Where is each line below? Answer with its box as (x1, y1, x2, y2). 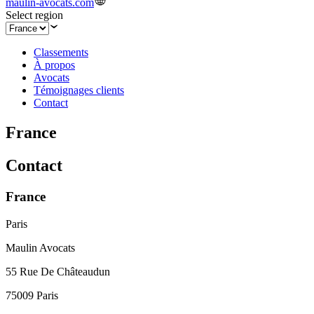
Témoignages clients (34, 84, 124, 97)
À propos (34, 59, 75, 71)
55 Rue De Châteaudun (6, 265, 110, 278)
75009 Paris (6, 289, 58, 301)
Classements (34, 46, 88, 59)
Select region (6, 9, 63, 22)
